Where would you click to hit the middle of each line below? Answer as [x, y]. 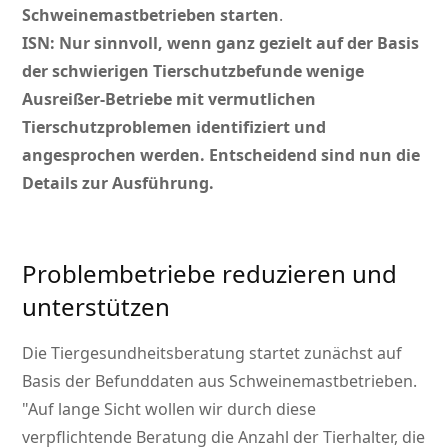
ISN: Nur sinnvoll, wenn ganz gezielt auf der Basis [221, 43]
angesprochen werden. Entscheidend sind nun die [221, 155]
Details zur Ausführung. [118, 183]
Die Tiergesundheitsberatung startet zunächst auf [212, 353]
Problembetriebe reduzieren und [210, 274]
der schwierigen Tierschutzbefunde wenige [193, 71]
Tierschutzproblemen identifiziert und [174, 127]
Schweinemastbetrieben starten [151, 15]
